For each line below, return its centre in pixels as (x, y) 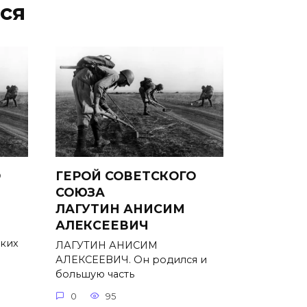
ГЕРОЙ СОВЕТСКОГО (126, 176)
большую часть (95, 274)
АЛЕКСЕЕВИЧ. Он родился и (131, 260)
